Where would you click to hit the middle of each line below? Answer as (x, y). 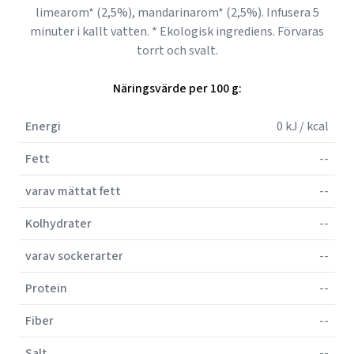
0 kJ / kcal (303, 126)
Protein (46, 288)
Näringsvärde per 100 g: (177, 88)
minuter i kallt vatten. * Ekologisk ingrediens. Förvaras (177, 32)
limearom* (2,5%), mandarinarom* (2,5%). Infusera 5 (177, 13)
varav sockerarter (74, 256)
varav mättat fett (73, 191)
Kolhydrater (58, 224)
